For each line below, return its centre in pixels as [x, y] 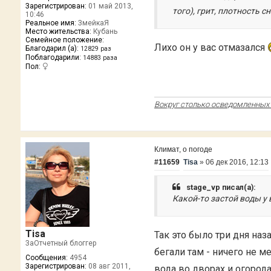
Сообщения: [46, 257]
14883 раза [100, 57]
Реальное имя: [51, 23]
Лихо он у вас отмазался [211, 47]
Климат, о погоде [184, 149]
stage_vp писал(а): [221, 187]
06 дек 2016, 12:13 [237, 162]
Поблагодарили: [53, 57]
